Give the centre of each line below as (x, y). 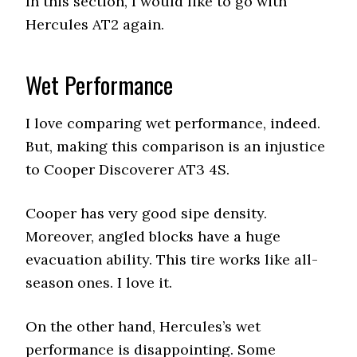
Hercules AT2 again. (95, 24)
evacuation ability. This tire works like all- (172, 259)
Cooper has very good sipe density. (147, 213)
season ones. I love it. (99, 282)
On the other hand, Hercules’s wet (143, 326)
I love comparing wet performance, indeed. (173, 123)
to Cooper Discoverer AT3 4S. (130, 169)
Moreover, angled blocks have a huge (153, 236)
